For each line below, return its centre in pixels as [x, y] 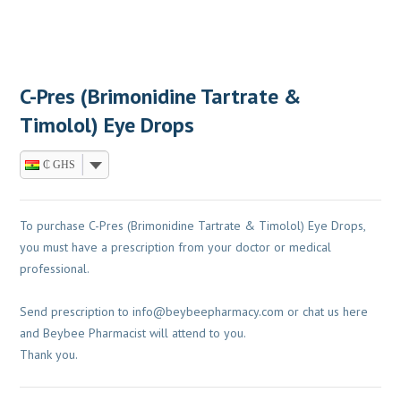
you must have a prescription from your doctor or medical [176, 247]
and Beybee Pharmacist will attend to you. [133, 333]
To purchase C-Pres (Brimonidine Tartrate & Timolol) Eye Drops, [193, 226]
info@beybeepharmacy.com [209, 312]
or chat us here [326, 312]
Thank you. [49, 355]
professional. [55, 269]
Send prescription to [77, 312]
